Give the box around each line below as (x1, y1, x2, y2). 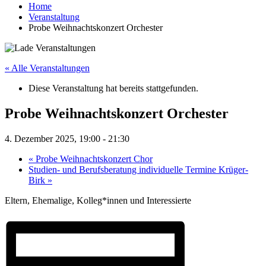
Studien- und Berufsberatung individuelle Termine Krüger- (28, 164, 248, 175)
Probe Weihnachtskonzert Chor (33, 153, 153, 164)
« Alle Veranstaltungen (5, 63, 90, 74)
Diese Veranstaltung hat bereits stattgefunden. (28, 83, 198, 94)
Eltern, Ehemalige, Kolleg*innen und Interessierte (5, 195, 191, 205)
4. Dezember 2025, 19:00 (5, 133, 100, 144)
